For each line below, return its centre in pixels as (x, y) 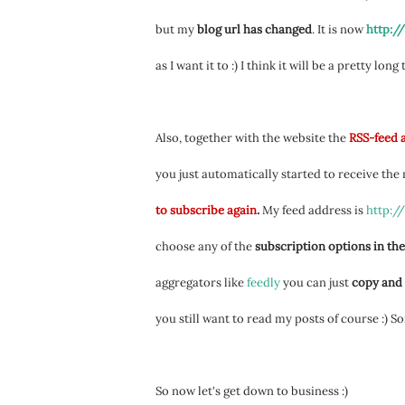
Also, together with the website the (252, 138)
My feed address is (314, 210)
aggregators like (201, 283)
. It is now (339, 29)
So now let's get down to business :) (252, 391)
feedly (264, 283)
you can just (316, 283)
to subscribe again (206, 210)
